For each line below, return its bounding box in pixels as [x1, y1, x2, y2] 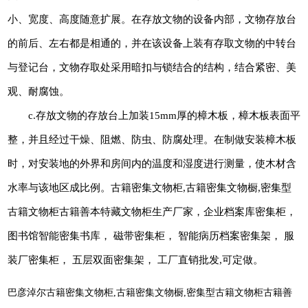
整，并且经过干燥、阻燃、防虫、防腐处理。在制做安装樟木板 [8, 133, 296, 145]
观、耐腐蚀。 [8, 85, 69, 97]
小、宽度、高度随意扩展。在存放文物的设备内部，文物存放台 [8, 13, 296, 25]
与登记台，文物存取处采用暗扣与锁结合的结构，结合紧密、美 [8, 61, 296, 73]
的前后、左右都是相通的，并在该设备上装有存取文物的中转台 [8, 37, 296, 49]
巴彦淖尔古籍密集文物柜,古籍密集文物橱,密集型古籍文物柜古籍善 [8, 287, 292, 298]
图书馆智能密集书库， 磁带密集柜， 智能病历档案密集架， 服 [8, 230, 294, 241]
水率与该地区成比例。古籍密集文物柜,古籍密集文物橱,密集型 [8, 181, 291, 193]
